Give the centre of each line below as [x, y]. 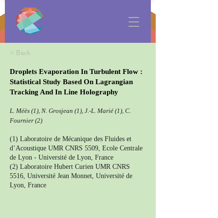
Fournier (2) [26, 120]
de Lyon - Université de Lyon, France [62, 157]
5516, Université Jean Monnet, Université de [71, 176]
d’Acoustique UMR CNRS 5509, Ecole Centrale [76, 148]
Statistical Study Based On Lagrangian [71, 82]
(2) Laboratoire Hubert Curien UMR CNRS [70, 167]
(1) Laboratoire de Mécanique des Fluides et [71, 139]
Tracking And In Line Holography [64, 92]
